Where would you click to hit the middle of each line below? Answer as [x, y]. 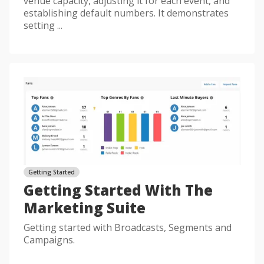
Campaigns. [49, 240]
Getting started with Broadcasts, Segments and [128, 227]
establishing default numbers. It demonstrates [126, 13]
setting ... [43, 26]
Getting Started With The [118, 190]
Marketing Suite [85, 207]
